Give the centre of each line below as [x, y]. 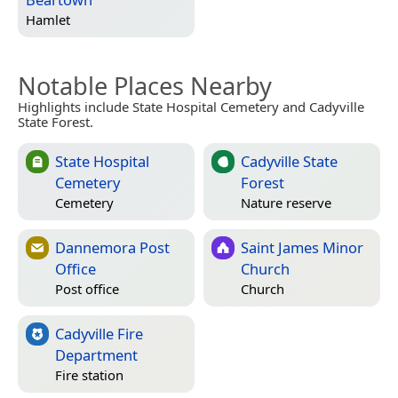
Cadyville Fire [99, 333]
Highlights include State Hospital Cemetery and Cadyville [191, 106]
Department [96, 354]
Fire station [89, 375]
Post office [87, 289]
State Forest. [56, 121]
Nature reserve [286, 203]
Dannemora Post [112, 247]
